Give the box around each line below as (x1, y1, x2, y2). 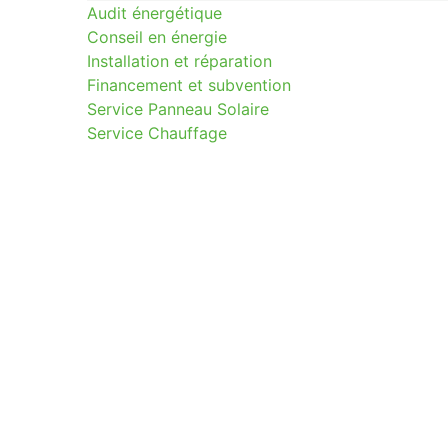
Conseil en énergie (87, 27, 227, 47)
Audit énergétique (87, 3, 222, 23)
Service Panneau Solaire (87, 99, 269, 119)
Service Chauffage (87, 123, 227, 143)
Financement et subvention (87, 75, 291, 95)
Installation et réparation (87, 51, 272, 71)
